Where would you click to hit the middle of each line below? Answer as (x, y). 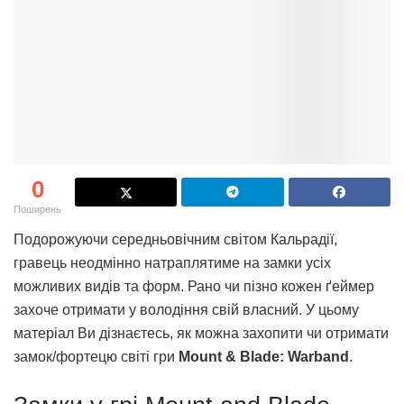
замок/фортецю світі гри (96, 357)
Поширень (37, 210)
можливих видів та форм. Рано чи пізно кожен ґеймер (194, 287)
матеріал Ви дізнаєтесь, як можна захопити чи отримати (201, 334)
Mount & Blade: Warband (264, 357)
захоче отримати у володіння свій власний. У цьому (186, 310)
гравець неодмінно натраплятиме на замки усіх (172, 263)
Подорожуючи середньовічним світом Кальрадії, (175, 240)
